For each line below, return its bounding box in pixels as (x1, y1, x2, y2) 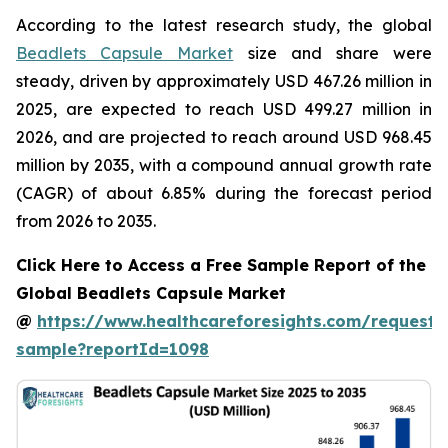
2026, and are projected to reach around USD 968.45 (16, 127, 432, 147)
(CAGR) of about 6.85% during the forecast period (16, 183, 432, 203)
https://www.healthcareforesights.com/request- (37, 311, 443, 331)
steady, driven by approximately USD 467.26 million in (16, 71, 432, 91)
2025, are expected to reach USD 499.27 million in (16, 99, 432, 119)
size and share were (233, 43, 433, 63)
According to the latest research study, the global (16, 15, 432, 35)
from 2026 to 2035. (16, 211, 156, 231)
